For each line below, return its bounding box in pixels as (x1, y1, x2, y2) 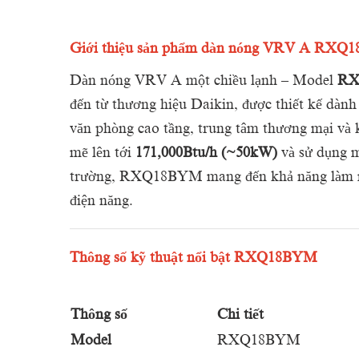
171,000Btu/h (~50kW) (135, 143, 277, 160)
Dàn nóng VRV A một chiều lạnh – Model (70, 71, 337, 88)
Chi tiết (217, 305, 264, 322)
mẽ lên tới (70, 143, 135, 160)
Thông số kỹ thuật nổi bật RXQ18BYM (70, 248, 317, 265)
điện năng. (70, 192, 133, 208)
